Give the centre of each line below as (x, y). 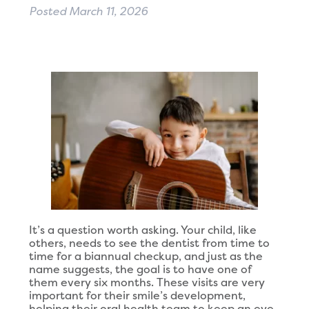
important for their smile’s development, (137, 295)
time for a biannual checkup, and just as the (146, 256)
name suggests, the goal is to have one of (140, 269)
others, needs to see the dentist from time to (149, 243)
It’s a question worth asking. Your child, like (142, 230)
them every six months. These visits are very (147, 282)
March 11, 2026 (108, 11)
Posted (49, 11)
